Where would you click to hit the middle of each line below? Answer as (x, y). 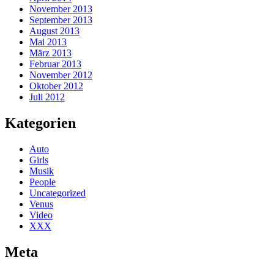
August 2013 (54, 31)
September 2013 (61, 20)
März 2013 (50, 53)
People (43, 182)
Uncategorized (57, 193)
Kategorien (40, 123)
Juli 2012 (47, 97)
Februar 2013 (55, 64)
